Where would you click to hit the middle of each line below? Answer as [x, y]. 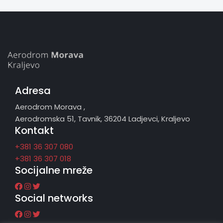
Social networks [54, 198]
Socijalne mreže [54, 170]
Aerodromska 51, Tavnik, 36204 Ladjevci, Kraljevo [103, 118]
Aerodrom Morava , [50, 107]
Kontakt [34, 130]
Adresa [33, 90]
